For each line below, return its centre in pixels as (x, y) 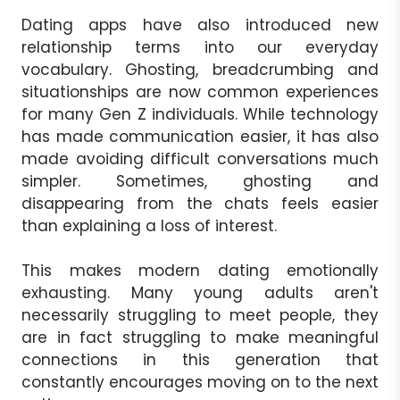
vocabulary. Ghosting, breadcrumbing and (200, 69)
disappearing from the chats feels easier (200, 203)
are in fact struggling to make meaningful (200, 337)
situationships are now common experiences (200, 92)
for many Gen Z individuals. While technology (200, 114)
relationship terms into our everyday (200, 47)
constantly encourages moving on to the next (200, 382)
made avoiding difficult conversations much (200, 158)
